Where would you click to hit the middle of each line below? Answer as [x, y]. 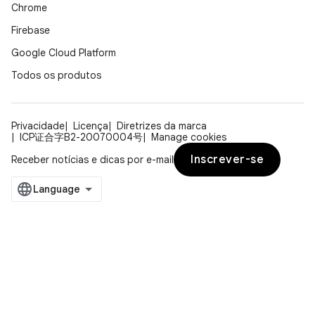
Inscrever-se [227, 160]
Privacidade [38, 126]
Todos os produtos [56, 76]
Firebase [31, 31]
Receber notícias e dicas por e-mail [92, 160]
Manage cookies [189, 137]
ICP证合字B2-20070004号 [81, 137]
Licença [91, 126]
